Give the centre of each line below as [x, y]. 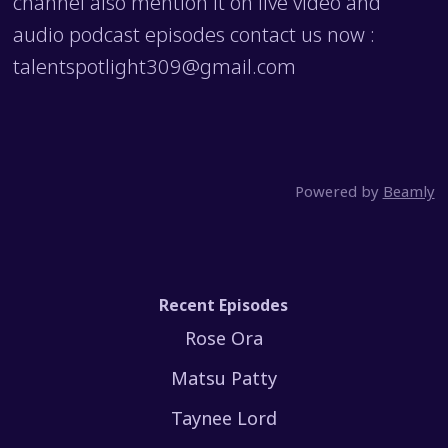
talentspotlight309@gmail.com [155, 65]
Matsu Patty [223, 377]
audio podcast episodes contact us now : [194, 33]
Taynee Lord [223, 418]
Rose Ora [223, 337]
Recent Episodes [224, 304]
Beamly [408, 191]
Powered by [338, 191]
